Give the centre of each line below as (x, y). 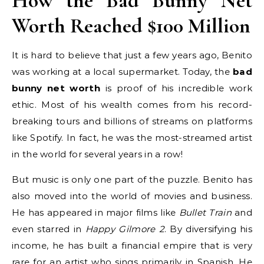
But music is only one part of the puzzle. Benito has (132, 179)
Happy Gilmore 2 (125, 229)
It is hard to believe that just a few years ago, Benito (132, 55)
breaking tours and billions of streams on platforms (132, 121)
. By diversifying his (208, 229)
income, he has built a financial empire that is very (132, 245)
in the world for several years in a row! (98, 154)
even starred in (49, 229)
